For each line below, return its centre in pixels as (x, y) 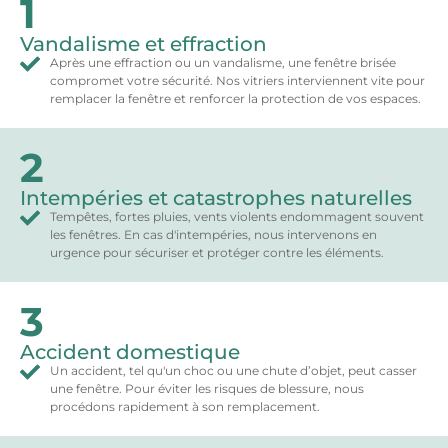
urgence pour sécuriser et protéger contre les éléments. (217, 253)
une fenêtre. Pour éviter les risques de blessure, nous (207, 389)
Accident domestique (130, 352)
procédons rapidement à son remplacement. (185, 407)
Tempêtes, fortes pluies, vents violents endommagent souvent (237, 217)
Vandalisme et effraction (143, 44)
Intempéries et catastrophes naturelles (216, 198)
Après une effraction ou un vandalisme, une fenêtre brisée (223, 63)
